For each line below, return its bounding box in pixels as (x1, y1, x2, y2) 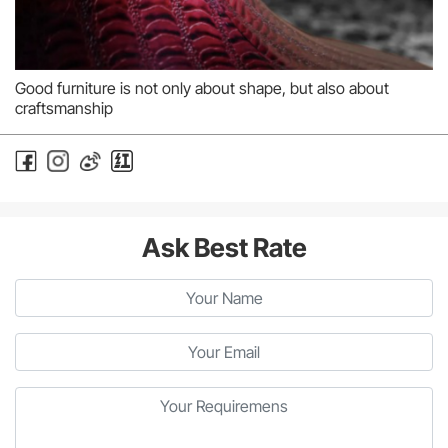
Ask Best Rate (141, 231, 307, 263)
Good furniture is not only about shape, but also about (15, 77, 389, 98)
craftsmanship (15, 97, 113, 118)
